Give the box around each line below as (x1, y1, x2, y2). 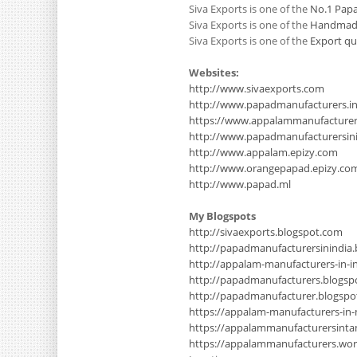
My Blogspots (189, 209, 256, 223)
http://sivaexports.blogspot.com (189, 225, 343, 239)
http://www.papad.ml (189, 177, 291, 191)
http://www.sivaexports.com (189, 81, 324, 96)
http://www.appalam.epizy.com (189, 145, 338, 159)
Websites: (189, 65, 239, 80)
